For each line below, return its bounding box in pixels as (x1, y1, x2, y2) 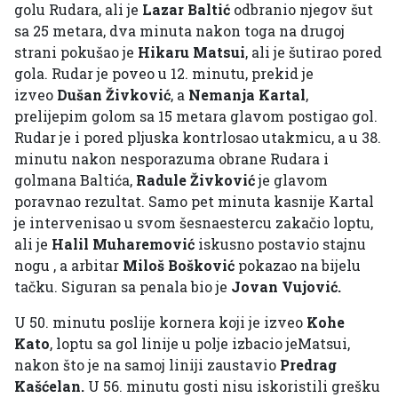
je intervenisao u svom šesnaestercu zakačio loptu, (14, 213, 373, 233)
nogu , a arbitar (14, 256, 123, 275)
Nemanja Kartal (188, 85, 306, 105)
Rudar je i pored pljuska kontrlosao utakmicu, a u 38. (14, 128, 381, 147)
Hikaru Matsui (138, 43, 245, 62)
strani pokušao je (14, 43, 138, 62)
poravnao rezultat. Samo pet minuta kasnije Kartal (14, 192, 374, 211)
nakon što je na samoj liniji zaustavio (14, 355, 276, 375)
